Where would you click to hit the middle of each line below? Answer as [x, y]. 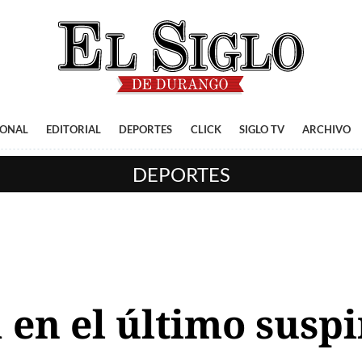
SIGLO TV [262, 129]
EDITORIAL [73, 129]
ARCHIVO [327, 129]
